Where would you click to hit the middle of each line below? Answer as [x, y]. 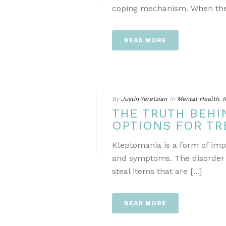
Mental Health [198, 99]
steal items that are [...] [157, 171]
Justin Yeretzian [144, 99]
